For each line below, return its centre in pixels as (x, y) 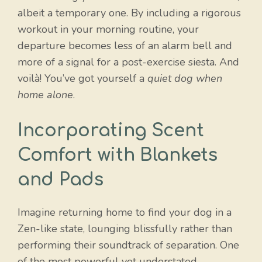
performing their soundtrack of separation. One (128, 245)
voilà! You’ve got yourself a (82, 79)
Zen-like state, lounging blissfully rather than (125, 229)
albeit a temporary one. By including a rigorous (129, 13)
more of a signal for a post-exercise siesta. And (128, 62)
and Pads (61, 180)
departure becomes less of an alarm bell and (125, 46)
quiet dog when (185, 79)
